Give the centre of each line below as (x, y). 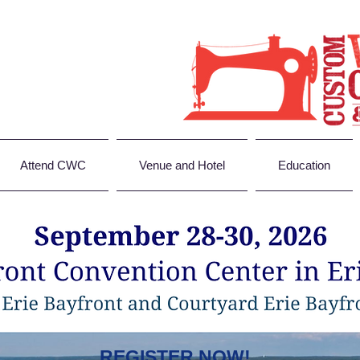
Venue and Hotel (182, 165)
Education (304, 165)
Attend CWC (53, 165)
